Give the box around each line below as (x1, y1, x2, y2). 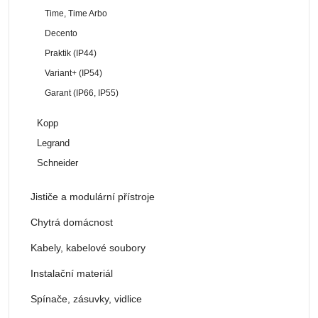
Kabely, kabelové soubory (31, 241, 146, 253)
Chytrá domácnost (31, 216, 113, 228)
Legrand (36, 138, 70, 148)
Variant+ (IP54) (45, 67, 103, 78)
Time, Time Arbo (45, 8, 108, 18)
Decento (45, 28, 78, 38)
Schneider (36, 158, 78, 168)
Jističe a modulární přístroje (31, 190, 155, 202)
